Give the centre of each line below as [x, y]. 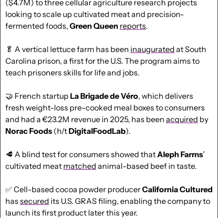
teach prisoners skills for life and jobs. [73, 72]
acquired [182, 119]
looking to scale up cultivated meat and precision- [95, 14]
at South [191, 49]
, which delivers [166, 96]
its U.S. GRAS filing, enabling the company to [130, 201]
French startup [42, 96]
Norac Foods [29, 131]
